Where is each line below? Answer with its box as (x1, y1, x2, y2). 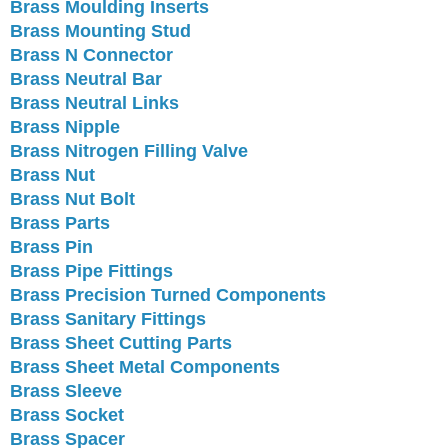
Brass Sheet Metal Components (10, 356, 280, 377)
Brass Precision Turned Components (10, 284, 326, 305)
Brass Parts (10, 212, 110, 233)
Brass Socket (10, 404, 124, 425)
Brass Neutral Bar (10, 68, 162, 89)
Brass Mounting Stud (10, 20, 191, 41)
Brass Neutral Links (10, 92, 179, 113)
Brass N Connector (10, 44, 173, 65)
